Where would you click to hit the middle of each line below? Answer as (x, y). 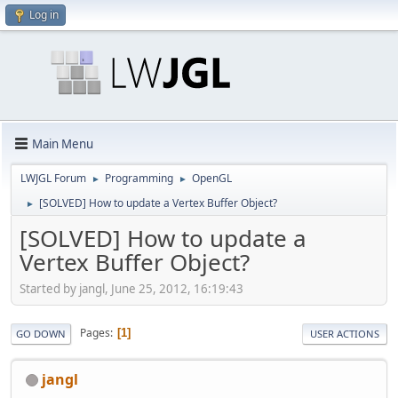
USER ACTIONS (345, 333)
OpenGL (212, 178)
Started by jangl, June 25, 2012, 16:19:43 (131, 288)
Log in (44, 15)
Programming (139, 178)
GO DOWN (41, 333)
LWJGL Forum (53, 178)
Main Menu (63, 143)
